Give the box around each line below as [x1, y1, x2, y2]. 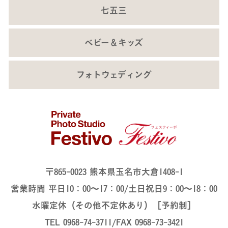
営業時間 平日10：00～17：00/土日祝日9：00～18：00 [11, 184, 217, 193]
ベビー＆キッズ [84, 38, 144, 47]
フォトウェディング [76, 70, 152, 79]
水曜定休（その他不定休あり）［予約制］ [32, 201, 196, 210]
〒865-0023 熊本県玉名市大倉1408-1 [45, 167, 183, 177]
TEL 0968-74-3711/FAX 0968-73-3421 [44, 218, 184, 227]
